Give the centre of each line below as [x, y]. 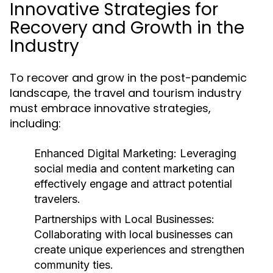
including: [35, 123]
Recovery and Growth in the [127, 28]
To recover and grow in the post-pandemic [128, 78]
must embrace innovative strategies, [110, 108]
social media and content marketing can [134, 168]
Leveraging [207, 153]
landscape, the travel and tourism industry [126, 93]
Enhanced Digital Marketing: [105, 153]
